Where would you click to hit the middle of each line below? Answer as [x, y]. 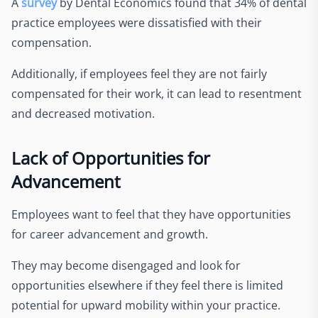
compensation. [51, 42]
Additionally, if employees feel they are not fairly [139, 73]
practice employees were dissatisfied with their [137, 22]
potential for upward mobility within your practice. [146, 305]
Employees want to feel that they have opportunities [151, 214]
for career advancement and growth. [111, 234]
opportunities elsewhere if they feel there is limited [147, 285]
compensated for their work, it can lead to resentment [157, 93]
